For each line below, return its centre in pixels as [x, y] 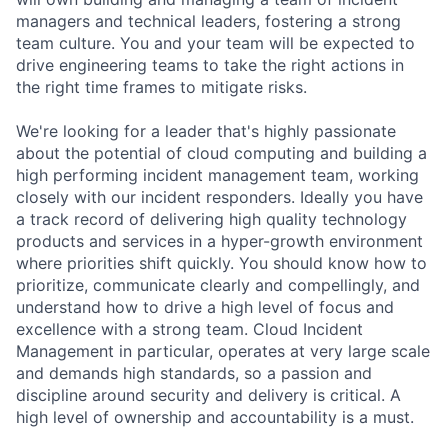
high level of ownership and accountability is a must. [215, 416]
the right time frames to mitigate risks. [161, 86]
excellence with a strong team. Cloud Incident [189, 328]
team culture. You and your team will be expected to [215, 42]
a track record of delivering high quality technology [211, 218]
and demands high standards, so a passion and [194, 372]
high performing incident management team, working [217, 174]
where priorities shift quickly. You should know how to [221, 262]
